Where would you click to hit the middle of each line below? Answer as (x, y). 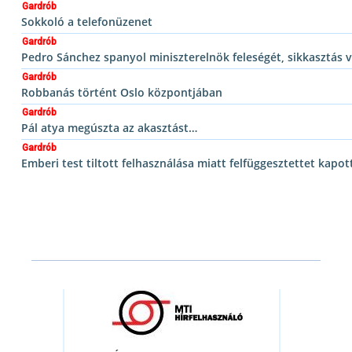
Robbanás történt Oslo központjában (122, 92)
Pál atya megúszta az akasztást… (109, 128)
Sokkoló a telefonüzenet (87, 22)
